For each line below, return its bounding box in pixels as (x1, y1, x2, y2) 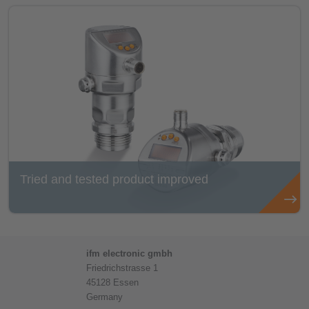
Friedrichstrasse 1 (86, 263, 158, 273)
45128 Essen (86, 277, 139, 288)
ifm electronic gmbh (86, 248, 172, 259)
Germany (86, 292, 123, 302)
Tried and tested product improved (20, 172, 209, 186)
